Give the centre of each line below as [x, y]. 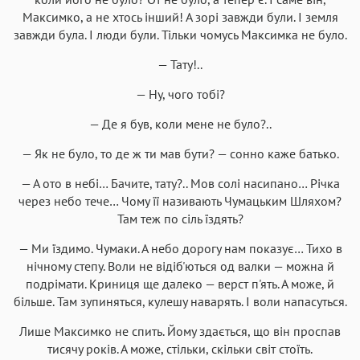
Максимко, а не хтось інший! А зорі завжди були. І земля [180, 16]
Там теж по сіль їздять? [180, 218]
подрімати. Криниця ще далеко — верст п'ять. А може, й [180, 283]
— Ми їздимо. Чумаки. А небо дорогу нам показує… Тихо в [180, 248]
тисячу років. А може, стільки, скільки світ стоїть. [180, 348]
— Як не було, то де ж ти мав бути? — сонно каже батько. [180, 153]
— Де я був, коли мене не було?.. [180, 123]
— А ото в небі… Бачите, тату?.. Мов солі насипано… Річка [180, 183]
